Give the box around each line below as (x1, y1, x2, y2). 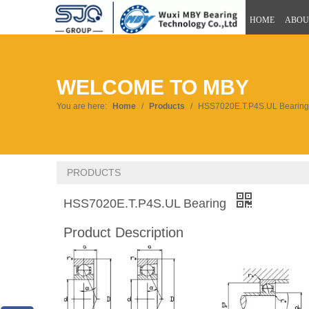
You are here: (57, 101, 107, 112)
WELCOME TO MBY (57, 76, 249, 99)
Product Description (63, 225, 183, 241)
